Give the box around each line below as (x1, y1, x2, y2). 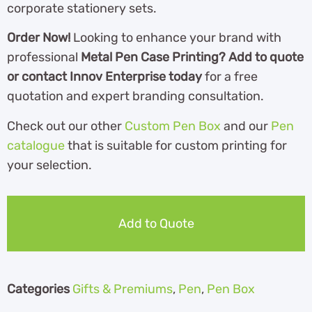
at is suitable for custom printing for (80, 137, 287, 153)
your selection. (7, 157, 92, 173)
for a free (202, 69, 258, 85)
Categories (7, 281, 70, 297)
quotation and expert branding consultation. (7, 88, 264, 104)
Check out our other (7, 118, 125, 134)
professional (7, 49, 81, 65)
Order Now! (7, 30, 70, 46)
